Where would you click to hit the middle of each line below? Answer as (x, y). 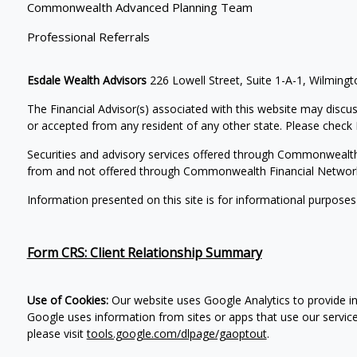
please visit (57, 333)
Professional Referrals (88, 36)
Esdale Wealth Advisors (86, 80)
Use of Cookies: (67, 300)
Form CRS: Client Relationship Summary (144, 252)
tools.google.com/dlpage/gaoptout (177, 333)
